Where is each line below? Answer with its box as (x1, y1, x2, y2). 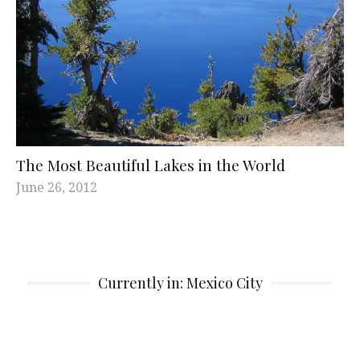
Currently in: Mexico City (97, 272, 263, 292)
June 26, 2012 (16, 178, 97, 196)
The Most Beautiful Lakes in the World (16, 153, 285, 175)
